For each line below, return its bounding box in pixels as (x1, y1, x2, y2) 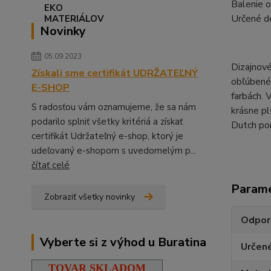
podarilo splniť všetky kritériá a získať (31, 115, 183, 128)
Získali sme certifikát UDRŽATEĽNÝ (31, 66, 198, 80)
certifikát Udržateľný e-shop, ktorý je (31, 129, 183, 142)
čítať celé (31, 158, 70, 171)
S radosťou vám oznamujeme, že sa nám (31, 100, 196, 113)
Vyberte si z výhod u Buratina (40, 233, 206, 250)
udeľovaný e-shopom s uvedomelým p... (31, 144, 196, 157)
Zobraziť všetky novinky (44, 191, 135, 203)
